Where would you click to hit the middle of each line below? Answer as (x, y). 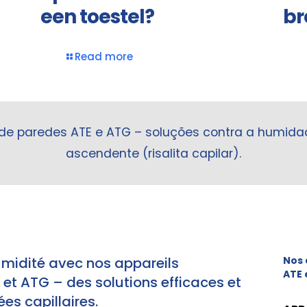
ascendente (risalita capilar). (153, 154)
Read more (104, 57)
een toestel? (98, 17)
